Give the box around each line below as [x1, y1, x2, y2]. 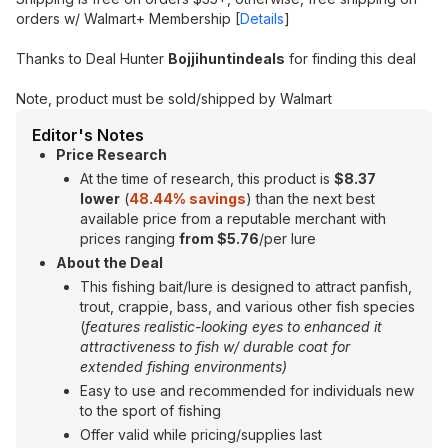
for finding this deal [285, 50, 416, 67]
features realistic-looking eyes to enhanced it [85, 318, 382, 335]
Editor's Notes [32, 125, 144, 145]
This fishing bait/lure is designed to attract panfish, [80, 278, 412, 295]
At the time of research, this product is [80, 170, 334, 187]
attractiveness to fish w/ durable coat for [80, 338, 350, 355]
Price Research [56, 146, 167, 163]
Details [240, 10, 284, 27]
